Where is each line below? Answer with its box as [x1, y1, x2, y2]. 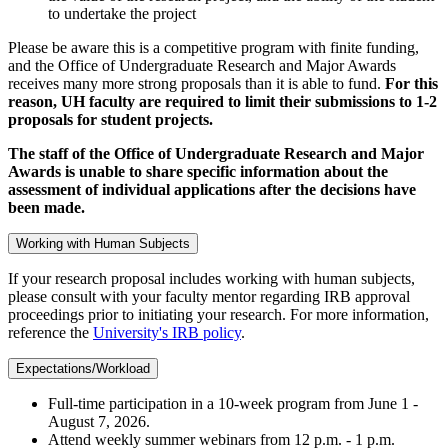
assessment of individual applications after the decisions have [8, 181, 416, 199]
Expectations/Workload [16, 361, 150, 377]
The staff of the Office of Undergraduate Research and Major [8, 145, 424, 163]
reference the [8, 324, 93, 342]
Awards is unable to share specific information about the [8, 163, 388, 181]
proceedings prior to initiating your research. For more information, [8, 306, 429, 324]
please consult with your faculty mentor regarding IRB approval [8, 288, 410, 306]
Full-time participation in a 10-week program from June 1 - [48, 395, 418, 413]
